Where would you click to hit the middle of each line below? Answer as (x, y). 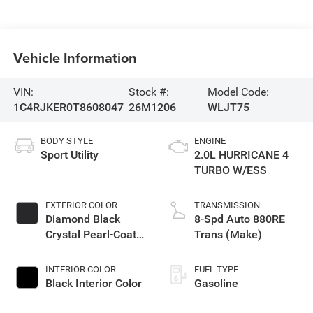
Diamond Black (82, 219)
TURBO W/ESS (231, 170)
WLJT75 (229, 108)
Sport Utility (69, 155)
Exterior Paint (79, 250)
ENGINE (210, 141)
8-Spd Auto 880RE (240, 219)
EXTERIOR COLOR (81, 205)
